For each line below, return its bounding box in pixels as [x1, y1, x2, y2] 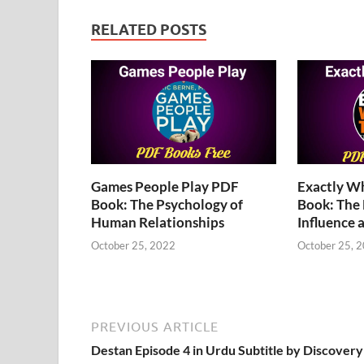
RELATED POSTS [91, 20, 206, 38]
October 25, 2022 [91, 239, 175, 253]
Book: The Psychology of [91, 195, 243, 213]
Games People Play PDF [91, 177, 239, 195]
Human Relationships [91, 213, 224, 231]
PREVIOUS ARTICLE [91, 319, 219, 335]
